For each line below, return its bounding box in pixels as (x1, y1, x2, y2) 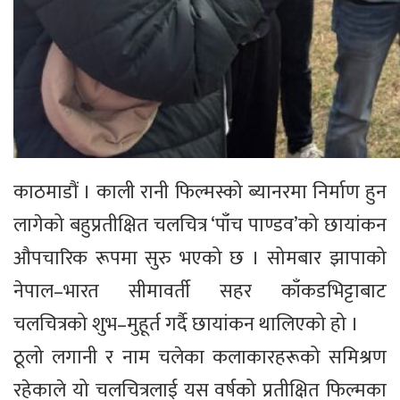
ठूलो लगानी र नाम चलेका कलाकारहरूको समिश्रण (13, 341, 387, 375)
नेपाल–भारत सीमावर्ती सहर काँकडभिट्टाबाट (13, 275, 387, 309)
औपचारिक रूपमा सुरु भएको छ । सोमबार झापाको (13, 242, 387, 276)
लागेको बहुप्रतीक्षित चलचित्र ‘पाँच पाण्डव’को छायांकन (13, 209, 387, 243)
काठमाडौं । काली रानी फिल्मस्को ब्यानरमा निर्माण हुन (13, 176, 387, 210)
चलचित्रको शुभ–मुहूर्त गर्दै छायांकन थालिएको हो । (13, 308, 359, 342)
